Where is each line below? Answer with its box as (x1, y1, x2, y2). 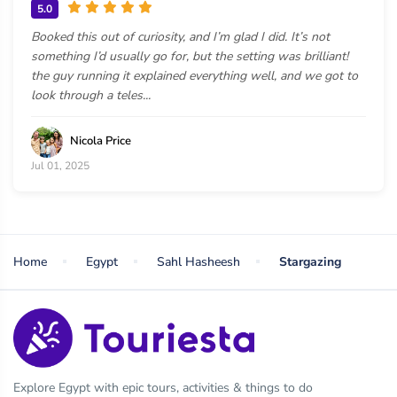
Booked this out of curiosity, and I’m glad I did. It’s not (31, 27, 330, 45)
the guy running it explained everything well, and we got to (31, 66, 358, 84)
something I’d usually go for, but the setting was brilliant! (31, 47, 348, 65)
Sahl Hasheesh (157, 253, 240, 270)
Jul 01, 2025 (31, 158, 90, 173)
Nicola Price (70, 133, 131, 149)
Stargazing (279, 253, 341, 270)
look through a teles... (31, 86, 151, 104)
